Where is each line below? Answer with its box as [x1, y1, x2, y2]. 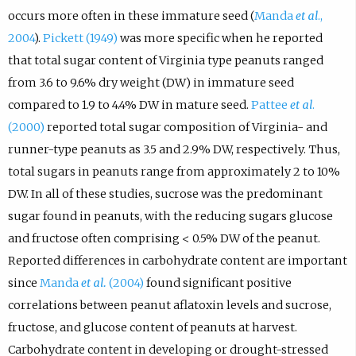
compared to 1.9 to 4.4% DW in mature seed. [7, 97, 251, 112]
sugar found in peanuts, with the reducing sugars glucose [7, 208, 333, 223]
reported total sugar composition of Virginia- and [44, 119, 327, 134]
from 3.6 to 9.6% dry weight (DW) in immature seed [7, 75, 294, 90]
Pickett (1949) [42, 30, 118, 45]
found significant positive [143, 275, 292, 290]
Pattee [250, 97, 290, 112]
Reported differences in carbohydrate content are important [7, 253, 347, 268]
